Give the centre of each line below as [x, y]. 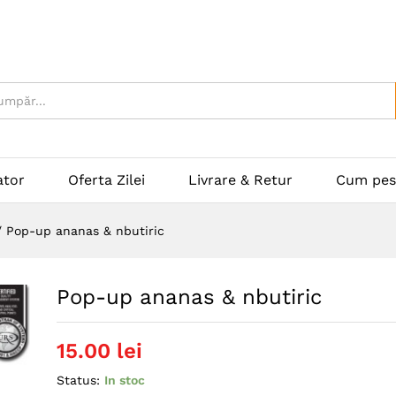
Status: [78, 381]
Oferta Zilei [107, 180]
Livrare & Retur [240, 180]
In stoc [124, 381]
